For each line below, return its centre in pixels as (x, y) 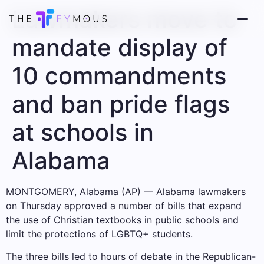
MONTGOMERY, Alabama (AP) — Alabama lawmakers (126, 192)
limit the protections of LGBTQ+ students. (99, 234)
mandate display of (120, 47)
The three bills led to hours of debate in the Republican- (131, 257)
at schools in (83, 132)
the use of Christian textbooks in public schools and (122, 220)
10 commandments (119, 76)
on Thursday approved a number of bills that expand (124, 206)
